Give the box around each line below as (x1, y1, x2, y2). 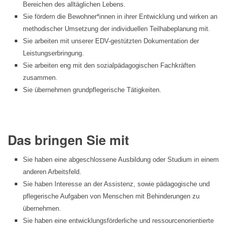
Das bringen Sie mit (8, 130, 129, 150)
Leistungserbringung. (23, 49, 84, 58)
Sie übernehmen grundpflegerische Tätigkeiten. (23, 86, 161, 94)
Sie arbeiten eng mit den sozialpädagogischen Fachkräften (23, 62, 195, 70)
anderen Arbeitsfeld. (23, 168, 81, 176)
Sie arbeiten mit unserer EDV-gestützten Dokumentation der (23, 37, 199, 45)
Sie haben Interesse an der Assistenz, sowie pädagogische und (23, 180, 210, 188)
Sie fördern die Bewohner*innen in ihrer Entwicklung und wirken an (23, 13, 217, 21)
